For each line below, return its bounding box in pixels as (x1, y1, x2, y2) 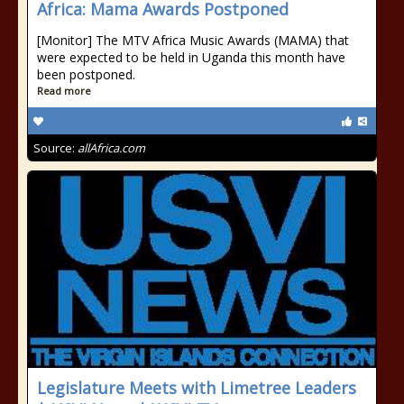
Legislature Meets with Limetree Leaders (37, 377, 356, 399)
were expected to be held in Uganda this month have (37, 49, 345, 66)
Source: (33, 140, 78, 156)
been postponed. (37, 66, 135, 83)
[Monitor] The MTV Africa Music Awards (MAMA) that (37, 32, 349, 49)
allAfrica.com (78, 140, 145, 156)
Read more (37, 84, 91, 97)
